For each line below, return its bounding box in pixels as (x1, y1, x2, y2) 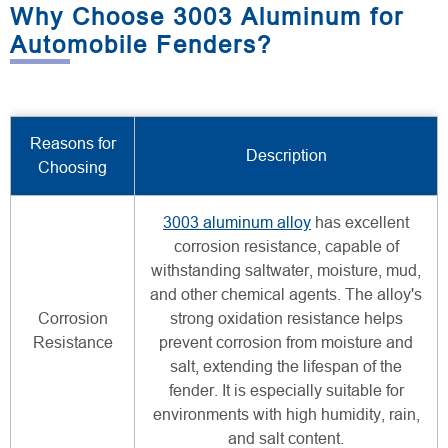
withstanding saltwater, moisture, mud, (151, 262, 421, 280)
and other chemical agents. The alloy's (150, 286, 422, 304)
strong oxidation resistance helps (169, 310, 403, 328)
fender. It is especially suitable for (168, 382, 404, 400)
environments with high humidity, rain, (152, 406, 420, 424)
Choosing (38, 159, 107, 177)
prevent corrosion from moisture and (159, 334, 413, 352)
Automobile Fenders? (10, 31, 272, 58)
